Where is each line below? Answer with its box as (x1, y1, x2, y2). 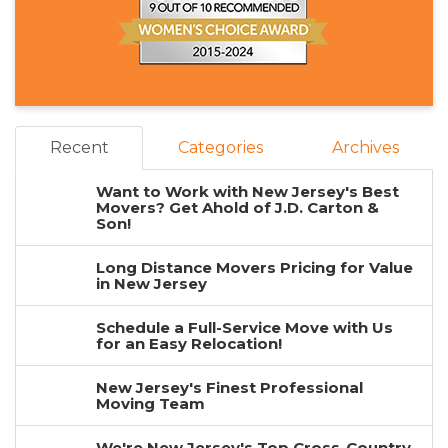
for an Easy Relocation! (96, 334, 282, 354)
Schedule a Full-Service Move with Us (96, 318, 393, 338)
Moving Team (96, 394, 205, 414)
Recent (49, 138, 109, 158)
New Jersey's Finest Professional (96, 378, 363, 398)
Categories (177, 138, 263, 158)
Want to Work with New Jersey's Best (96, 182, 399, 202)
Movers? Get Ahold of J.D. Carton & (96, 198, 379, 218)
